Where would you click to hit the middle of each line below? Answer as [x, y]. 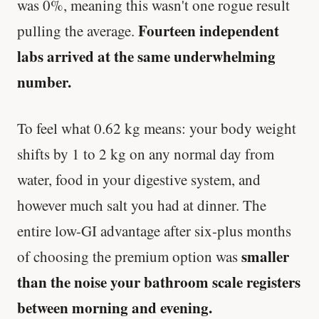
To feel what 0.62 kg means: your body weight [157, 128]
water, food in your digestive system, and [139, 179]
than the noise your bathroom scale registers [159, 282]
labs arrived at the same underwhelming [146, 56]
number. [44, 82]
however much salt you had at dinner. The [142, 205]
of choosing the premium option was [129, 256]
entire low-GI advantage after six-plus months [154, 230]
